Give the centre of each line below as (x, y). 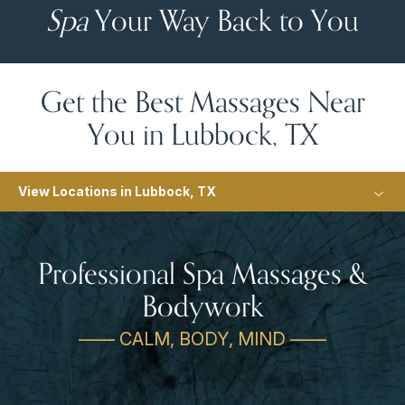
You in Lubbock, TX (202, 133)
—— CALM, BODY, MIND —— (202, 339)
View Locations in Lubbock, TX (117, 191)
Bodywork (202, 305)
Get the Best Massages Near (202, 101)
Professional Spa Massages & (202, 273)
